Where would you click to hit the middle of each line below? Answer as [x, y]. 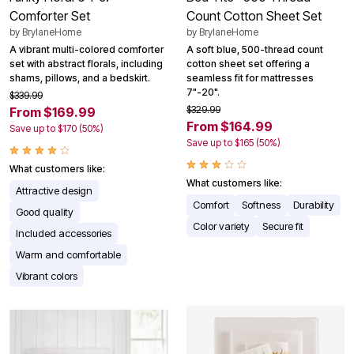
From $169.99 [53, 113]
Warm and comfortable [68, 255]
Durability [314, 205]
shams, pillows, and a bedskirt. [80, 78]
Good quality [45, 212]
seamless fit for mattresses [250, 78]
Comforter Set [50, 16]
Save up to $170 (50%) [56, 129]
